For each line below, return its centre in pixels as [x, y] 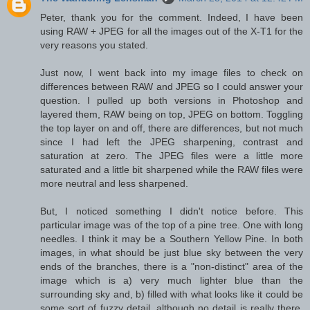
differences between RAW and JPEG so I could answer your [172, 86]
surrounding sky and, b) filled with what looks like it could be [172, 294]
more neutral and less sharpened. [114, 183]
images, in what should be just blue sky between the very [172, 252]
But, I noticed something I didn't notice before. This [172, 211]
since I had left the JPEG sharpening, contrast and [172, 142]
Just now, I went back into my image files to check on [172, 72]
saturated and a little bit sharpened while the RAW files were [172, 169]
